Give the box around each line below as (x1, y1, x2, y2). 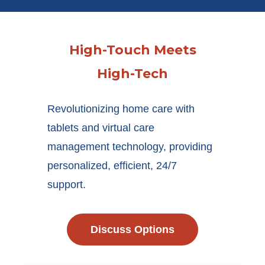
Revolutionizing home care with (47, 103, 195, 115)
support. (47, 179, 86, 191)
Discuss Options (91, 224, 174, 236)
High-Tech (97, 66, 168, 82)
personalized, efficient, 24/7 (47, 160, 177, 172)
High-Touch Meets (69, 42, 196, 59)
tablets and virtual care (47, 122, 154, 134)
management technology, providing (47, 141, 212, 153)
